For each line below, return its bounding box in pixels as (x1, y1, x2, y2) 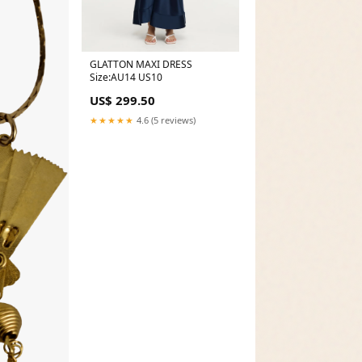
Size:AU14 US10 (89, 69, 162, 84)
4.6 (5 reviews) (133, 113, 196, 126)
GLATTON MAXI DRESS (89, 57, 192, 71)
